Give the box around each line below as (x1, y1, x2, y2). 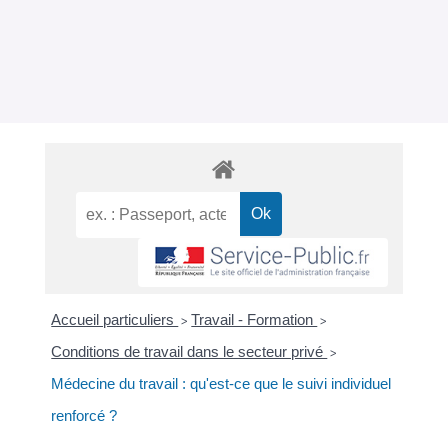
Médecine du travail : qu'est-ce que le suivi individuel (51, 375, 392, 393)
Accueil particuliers (51, 311, 179, 329)
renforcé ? (51, 407, 118, 425)
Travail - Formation (191, 311, 318, 329)
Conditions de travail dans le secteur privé (51, 343, 328, 361)
